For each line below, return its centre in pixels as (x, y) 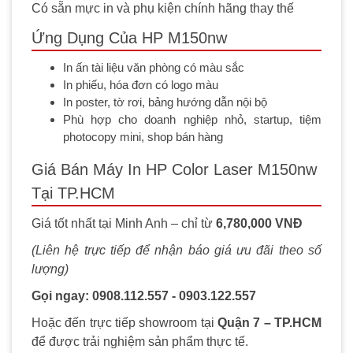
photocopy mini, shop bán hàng (143, 136)
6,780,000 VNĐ (259, 223)
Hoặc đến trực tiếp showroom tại (124, 322)
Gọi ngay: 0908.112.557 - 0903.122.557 (144, 295)
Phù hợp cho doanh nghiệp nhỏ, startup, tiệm (192, 119)
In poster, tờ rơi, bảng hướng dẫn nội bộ (165, 102)
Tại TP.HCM (73, 193)
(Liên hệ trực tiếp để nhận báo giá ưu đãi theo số (176, 250)
